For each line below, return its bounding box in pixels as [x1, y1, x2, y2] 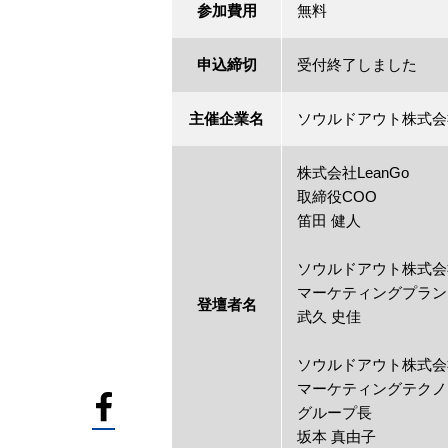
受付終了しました [297, 55, 417, 73]
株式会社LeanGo [297, 163, 409, 181]
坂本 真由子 [297, 427, 376, 445]
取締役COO [297, 187, 377, 205]
